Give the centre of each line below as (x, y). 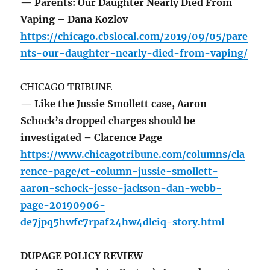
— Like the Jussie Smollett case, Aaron (114, 104)
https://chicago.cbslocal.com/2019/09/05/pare (134, 36)
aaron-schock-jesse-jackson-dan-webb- (121, 188)
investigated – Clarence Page (92, 138)
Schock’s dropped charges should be (108, 121)
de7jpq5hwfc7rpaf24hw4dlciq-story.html (123, 222)
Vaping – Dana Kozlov (74, 20)
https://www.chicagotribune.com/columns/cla (133, 155)
